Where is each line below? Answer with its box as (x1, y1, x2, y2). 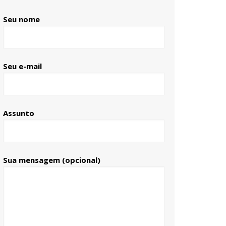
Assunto (3, 108, 34, 119)
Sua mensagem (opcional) (3, 155, 100, 165)
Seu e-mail (3, 61, 42, 72)
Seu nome (3, 14, 40, 25)
